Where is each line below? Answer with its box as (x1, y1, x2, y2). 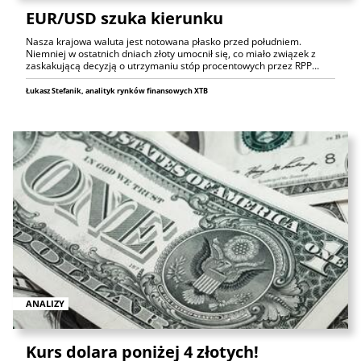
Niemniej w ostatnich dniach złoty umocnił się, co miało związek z (26, 47, 316, 61)
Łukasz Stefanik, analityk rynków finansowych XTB (26, 85, 208, 97)
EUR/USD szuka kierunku (26, 7, 223, 30)
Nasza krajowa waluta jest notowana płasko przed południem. (26, 35, 301, 49)
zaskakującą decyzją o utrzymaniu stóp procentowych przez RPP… (26, 59, 319, 73)
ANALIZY (26, 297, 64, 309)
